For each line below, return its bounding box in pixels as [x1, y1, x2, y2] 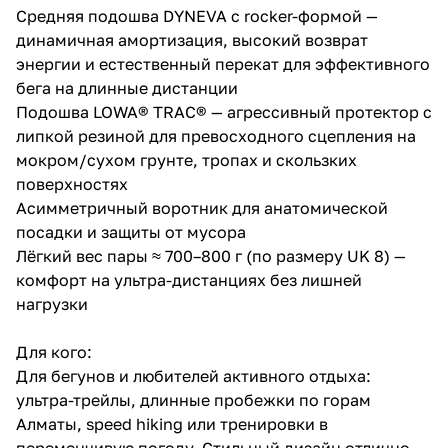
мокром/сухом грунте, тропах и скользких [16, 149, 357, 170]
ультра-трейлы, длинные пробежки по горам [16, 389, 371, 410]
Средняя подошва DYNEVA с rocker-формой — [16, 5, 378, 26]
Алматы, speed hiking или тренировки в [16, 413, 328, 434]
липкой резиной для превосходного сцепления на [16, 125, 416, 146]
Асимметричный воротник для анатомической [16, 197, 388, 218]
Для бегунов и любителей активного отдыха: [16, 365, 371, 386]
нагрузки [16, 293, 88, 314]
